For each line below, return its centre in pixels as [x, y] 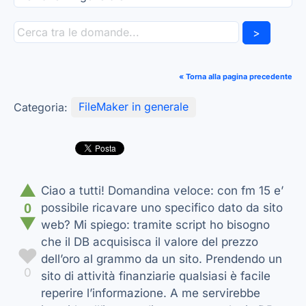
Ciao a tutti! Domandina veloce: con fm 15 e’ [162, 191]
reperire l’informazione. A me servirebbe [151, 293]
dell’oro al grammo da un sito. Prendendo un [162, 259]
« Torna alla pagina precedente [236, 76]
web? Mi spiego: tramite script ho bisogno [155, 225]
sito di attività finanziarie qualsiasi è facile [156, 276]
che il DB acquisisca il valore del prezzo [150, 242]
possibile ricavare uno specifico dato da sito [162, 208]
